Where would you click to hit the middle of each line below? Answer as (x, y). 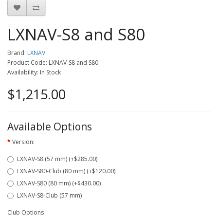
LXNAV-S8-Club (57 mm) (49, 195)
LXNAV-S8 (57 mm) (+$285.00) (57, 159)
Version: (23, 142)
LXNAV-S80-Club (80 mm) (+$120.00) (66, 171)
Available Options (50, 127)
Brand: (17, 53)
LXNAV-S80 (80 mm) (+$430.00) (59, 183)
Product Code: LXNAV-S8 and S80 (53, 63)
